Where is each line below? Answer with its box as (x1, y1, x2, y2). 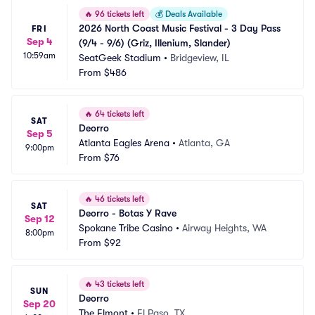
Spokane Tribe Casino (79, 222, 173, 233)
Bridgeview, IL (170, 52, 229, 63)
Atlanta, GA (179, 137, 230, 148)
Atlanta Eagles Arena (79, 137, 169, 148)
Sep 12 (24, 213, 55, 224)
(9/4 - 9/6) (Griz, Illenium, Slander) (79, 37, 231, 49)
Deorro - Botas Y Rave (79, 207, 176, 219)
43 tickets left (93, 279, 144, 289)
